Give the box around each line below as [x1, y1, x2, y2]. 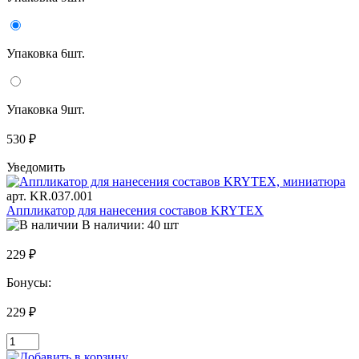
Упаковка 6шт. [6, 46, 85, 60]
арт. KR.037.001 [6, 188, 93, 203]
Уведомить [6, 159, 65, 174]
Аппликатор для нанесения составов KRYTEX [6, 203, 264, 217]
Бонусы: [6, 275, 54, 289]
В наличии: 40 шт [82, 217, 179, 232]
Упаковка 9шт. [6, 102, 85, 116]
